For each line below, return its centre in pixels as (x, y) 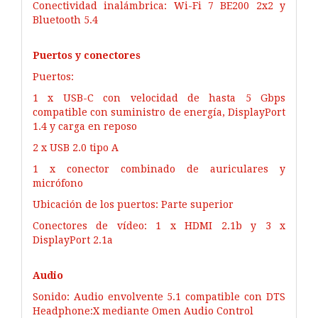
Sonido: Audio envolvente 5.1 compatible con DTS (159, 296)
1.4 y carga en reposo (85, 126)
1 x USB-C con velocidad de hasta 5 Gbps (159, 98)
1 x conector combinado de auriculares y (159, 169)
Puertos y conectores (87, 55)
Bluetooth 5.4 (65, 20)
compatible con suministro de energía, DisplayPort (159, 112)
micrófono (58, 183)
